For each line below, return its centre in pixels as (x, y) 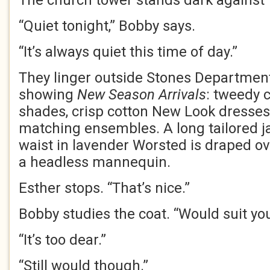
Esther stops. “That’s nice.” (104, 188)
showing (48, 95)
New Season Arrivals (142, 95)
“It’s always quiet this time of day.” (128, 52)
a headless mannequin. (95, 162)
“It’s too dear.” (62, 240)
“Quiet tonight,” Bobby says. (107, 26)
